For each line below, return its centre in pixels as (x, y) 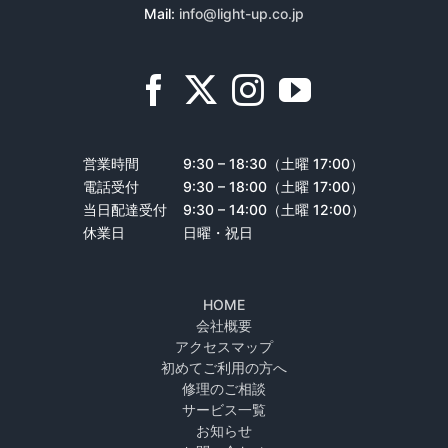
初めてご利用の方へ (224, 367)
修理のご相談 (224, 388)
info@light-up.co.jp (241, 13)
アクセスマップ (224, 346)
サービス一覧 (224, 409)
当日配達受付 (132, 209)
